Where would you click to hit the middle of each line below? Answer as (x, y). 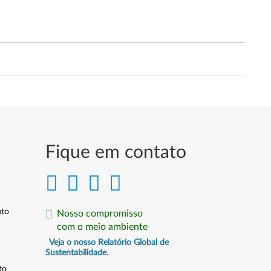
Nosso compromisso (100, 214)
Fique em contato (116, 152)
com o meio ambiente (103, 227)
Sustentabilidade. (77, 253)
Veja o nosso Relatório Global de (109, 243)
